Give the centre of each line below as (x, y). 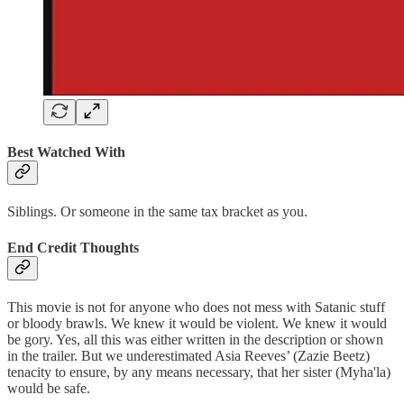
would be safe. (49, 388)
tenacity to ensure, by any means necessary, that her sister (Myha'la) (199, 372)
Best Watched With (66, 152)
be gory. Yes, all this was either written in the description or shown (195, 339)
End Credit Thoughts (73, 247)
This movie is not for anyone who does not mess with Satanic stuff (196, 307)
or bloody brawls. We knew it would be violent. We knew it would (197, 323)
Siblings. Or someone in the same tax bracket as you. (157, 212)
